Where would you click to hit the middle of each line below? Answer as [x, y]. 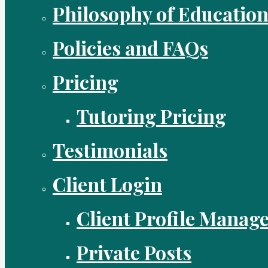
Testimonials [110, 150]
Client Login [107, 184]
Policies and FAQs [130, 48]
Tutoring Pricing [151, 116]
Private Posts [134, 252]
